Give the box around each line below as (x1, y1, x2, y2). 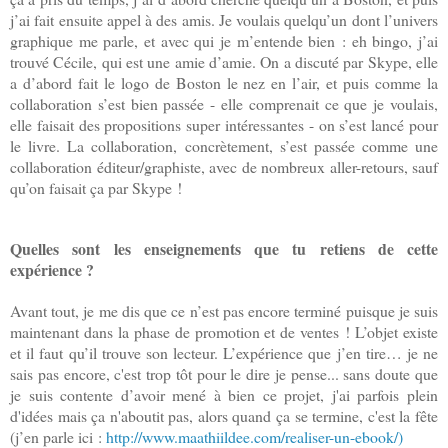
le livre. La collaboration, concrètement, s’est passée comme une (10, 135, 438, 157)
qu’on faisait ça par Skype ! (10, 177, 182, 199)
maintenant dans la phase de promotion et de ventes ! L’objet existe (10, 321, 438, 343)
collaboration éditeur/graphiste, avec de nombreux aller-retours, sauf (10, 156, 438, 178)
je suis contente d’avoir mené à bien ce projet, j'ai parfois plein (10, 384, 438, 406)
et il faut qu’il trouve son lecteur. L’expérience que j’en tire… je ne (10, 342, 438, 364)
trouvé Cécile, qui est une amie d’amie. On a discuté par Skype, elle (10, 51, 438, 73)
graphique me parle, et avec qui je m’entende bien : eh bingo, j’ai (10, 30, 438, 52)
